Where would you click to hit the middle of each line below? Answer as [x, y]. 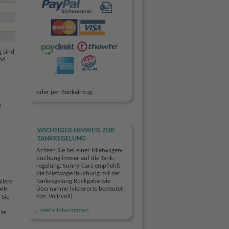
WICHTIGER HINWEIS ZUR [76, 131]
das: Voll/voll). [55, 196]
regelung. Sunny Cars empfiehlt [78, 166]
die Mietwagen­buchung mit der [78, 173]
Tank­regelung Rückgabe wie [73, 181]
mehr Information [65, 210]
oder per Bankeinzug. [65, 93]
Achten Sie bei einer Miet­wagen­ [79, 150]
